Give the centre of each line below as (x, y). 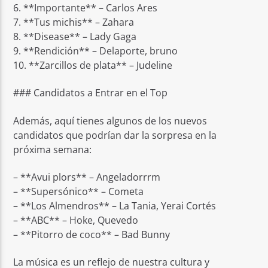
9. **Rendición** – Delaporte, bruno (96, 51)
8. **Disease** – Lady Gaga (75, 36)
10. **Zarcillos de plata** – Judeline (93, 65)
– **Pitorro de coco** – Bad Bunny (92, 234)
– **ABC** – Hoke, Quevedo (76, 220)
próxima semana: (53, 149)
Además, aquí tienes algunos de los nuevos (110, 121)
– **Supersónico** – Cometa (79, 191)
